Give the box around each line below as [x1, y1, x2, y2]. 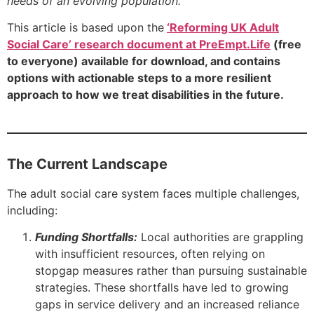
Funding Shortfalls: [35, 230, 137, 245]
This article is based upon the [7, 20, 164, 35]
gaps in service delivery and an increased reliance [35, 297, 299, 312]
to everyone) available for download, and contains [7, 54, 280, 69]
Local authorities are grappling [137, 230, 303, 245]
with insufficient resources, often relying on [35, 247, 265, 261]
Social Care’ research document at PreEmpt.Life [7, 37, 271, 52]
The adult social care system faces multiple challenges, [7, 186, 299, 200]
